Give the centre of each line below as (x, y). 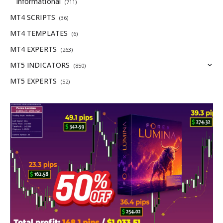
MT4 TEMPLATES (39, 33)
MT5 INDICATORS (40, 65)
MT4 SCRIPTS (33, 17)
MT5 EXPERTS (33, 81)
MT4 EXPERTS (33, 49)
